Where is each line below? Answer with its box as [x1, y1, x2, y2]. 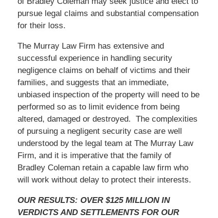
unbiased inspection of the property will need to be [17, 90, 200, 99]
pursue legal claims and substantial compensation [17, 8, 199, 18]
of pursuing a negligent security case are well [17, 126, 182, 136]
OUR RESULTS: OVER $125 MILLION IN [17, 195, 170, 205]
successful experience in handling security [17, 53, 172, 63]
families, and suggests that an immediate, [17, 77, 169, 87]
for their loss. [17, 20, 66, 30]
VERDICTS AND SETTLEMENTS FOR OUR [17, 207, 179, 217]
